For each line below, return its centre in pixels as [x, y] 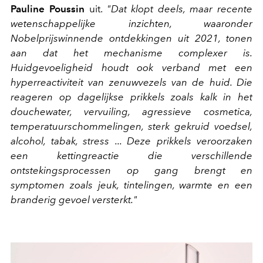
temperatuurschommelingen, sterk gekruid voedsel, [131, 126]
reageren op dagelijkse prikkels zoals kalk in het [131, 97]
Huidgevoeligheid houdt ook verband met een [131, 67]
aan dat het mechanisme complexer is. [131, 53]
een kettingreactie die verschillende [131, 155]
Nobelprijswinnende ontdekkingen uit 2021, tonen [131, 38]
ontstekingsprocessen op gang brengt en [131, 170]
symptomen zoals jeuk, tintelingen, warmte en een [131, 185]
